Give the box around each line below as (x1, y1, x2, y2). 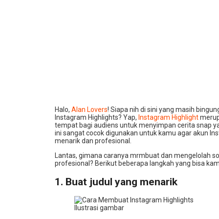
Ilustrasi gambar (74, 204, 124, 212)
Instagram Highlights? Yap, (55, 113, 138, 122)
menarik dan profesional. (55, 137, 131, 145)
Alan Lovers (71, 106, 108, 114)
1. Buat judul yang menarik (55, 175, 177, 188)
